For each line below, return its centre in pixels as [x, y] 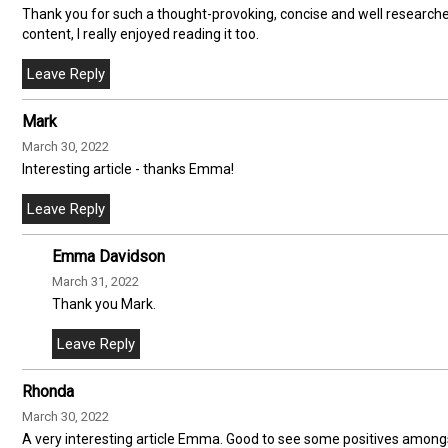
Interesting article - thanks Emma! [128, 168]
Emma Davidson [108, 256]
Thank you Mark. [104, 303]
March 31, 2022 [95, 281]
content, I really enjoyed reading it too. [140, 33]
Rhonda [48, 391]
